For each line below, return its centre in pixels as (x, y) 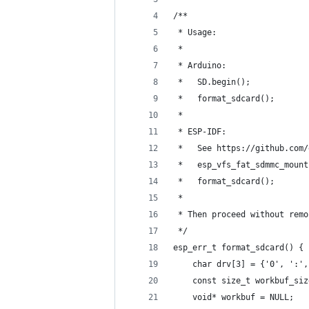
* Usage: (195, 32)
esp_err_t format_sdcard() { (238, 248)
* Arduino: (200, 66)
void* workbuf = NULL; (233, 297)
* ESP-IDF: (200, 132)
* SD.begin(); (212, 82)
